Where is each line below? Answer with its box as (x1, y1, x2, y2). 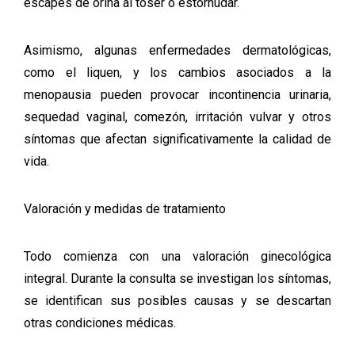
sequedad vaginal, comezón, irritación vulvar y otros (24, 109, 331, 124)
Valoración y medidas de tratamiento (24, 201, 226, 216)
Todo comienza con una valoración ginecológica (24, 249, 331, 264)
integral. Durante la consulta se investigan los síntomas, (24, 271, 331, 286)
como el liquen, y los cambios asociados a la (24, 65, 331, 80)
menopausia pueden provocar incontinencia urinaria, (24, 87, 331, 102)
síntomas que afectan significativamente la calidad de (24, 132, 331, 147)
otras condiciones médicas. (24, 315, 176, 330)
